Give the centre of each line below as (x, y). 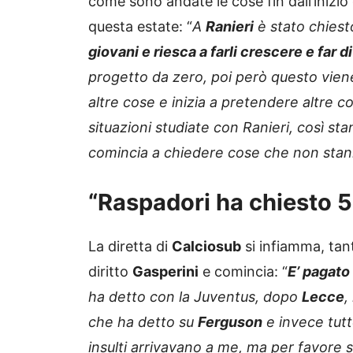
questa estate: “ (140, 27)
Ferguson (230, 322)
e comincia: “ (243, 272)
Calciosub (206, 247)
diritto (110, 272)
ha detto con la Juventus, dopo (195, 297)
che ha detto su (143, 322)
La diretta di (130, 247)
